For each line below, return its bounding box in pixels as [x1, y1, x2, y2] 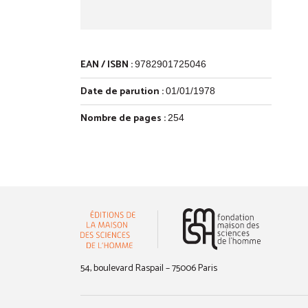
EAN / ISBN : [80, 56, 133, 73]
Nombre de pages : [80, 110, 166, 126]
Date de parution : [80, 83, 164, 100]
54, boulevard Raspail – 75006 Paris [80, 260, 217, 276]
